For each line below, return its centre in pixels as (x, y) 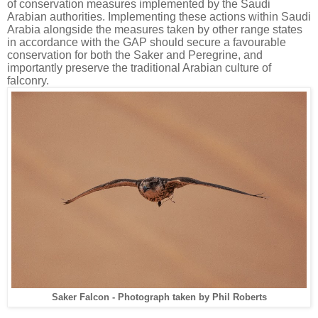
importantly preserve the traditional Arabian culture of (139, 67)
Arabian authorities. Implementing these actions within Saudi (159, 16)
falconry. (28, 80)
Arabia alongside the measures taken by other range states (155, 29)
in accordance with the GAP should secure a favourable (147, 42)
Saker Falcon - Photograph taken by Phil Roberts (159, 297)
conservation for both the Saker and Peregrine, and (135, 55)
